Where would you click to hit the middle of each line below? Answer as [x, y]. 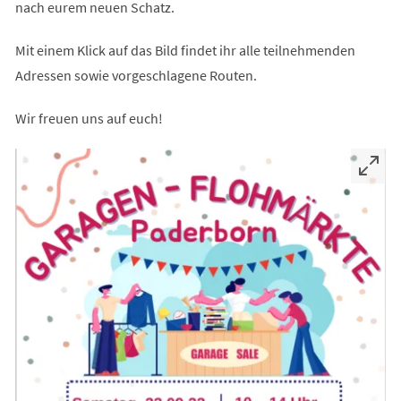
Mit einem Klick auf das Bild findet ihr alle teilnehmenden [185, 50]
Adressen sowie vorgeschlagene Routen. [137, 75]
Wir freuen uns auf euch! [89, 118]
